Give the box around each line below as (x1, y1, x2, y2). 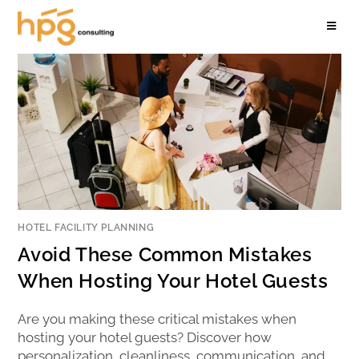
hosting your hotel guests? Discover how (18, 329, 272, 345)
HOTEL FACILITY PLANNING (18, 221, 155, 233)
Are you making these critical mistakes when (18, 310, 297, 327)
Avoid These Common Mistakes (18, 242, 313, 266)
